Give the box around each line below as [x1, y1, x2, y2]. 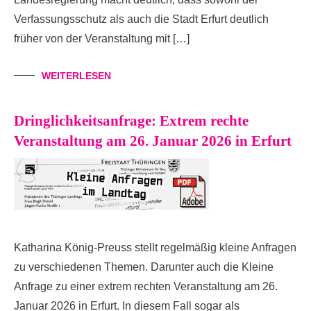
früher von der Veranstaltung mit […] [14, 32, 190, 44]
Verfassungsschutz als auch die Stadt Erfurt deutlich [14, 12, 269, 25]
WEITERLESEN [42, 69, 111, 81]
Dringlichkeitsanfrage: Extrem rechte [14, 112, 249, 129]
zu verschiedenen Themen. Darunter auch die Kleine [14, 260, 274, 273]
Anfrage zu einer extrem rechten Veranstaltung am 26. [14, 280, 278, 292]
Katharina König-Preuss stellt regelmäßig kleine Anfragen [14, 241, 296, 253]
